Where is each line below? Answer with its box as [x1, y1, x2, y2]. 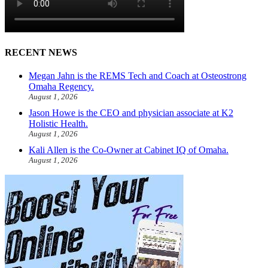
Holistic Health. [29, 118, 88, 129]
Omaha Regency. [29, 81, 94, 92]
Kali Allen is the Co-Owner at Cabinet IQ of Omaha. [29, 145, 229, 156]
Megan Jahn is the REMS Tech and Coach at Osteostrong [29, 71, 246, 81]
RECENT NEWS [5, 47, 77, 58]
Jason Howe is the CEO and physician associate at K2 [29, 108, 233, 118]
